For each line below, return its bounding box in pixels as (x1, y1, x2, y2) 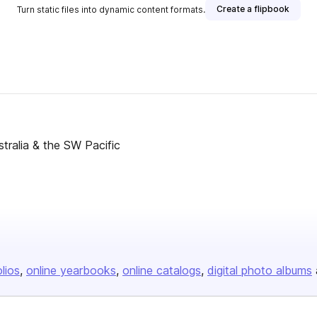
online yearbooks (26, 263, 116, 277)
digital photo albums (207, 263, 312, 277)
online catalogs (122, 263, 201, 277)
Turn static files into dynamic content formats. (16, 4, 205, 15)
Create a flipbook (216, 4, 289, 14)
